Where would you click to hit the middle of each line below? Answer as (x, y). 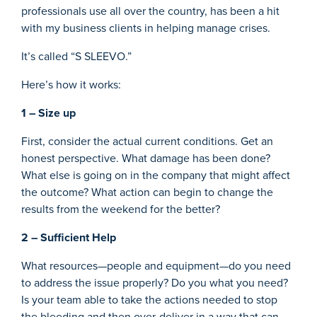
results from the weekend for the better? (121, 209)
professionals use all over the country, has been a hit (150, 11)
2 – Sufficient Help (69, 237)
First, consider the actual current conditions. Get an (147, 141)
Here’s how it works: (71, 84)
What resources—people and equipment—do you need (156, 265)
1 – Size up (48, 113)
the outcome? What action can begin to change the (147, 192)
